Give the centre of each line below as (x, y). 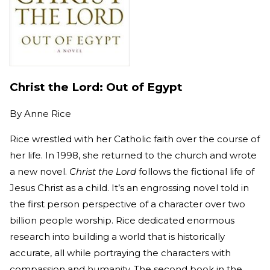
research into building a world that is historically (117, 236)
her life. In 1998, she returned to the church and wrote (133, 155)
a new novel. (39, 171)
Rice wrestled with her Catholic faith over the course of (135, 139)
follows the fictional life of (195, 171)
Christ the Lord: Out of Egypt (96, 87)
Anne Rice (48, 113)
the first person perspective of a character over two (127, 204)
